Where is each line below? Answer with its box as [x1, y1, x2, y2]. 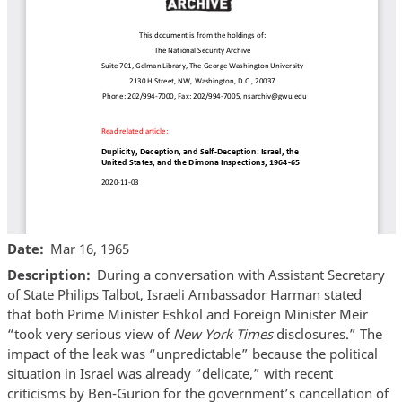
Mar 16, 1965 [50, 239, 129, 258]
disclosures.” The [272, 325, 382, 344]
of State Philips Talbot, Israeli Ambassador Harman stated [6, 285, 362, 304]
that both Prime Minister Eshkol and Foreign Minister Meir [6, 305, 368, 324]
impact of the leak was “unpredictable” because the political [6, 345, 378, 363]
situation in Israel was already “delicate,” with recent [6, 364, 333, 383]
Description [6, 266, 86, 284]
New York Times [172, 325, 273, 344]
